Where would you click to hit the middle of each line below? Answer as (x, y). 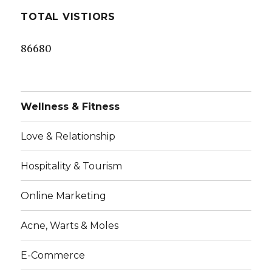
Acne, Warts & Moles (70, 225)
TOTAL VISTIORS (68, 17)
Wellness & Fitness (70, 106)
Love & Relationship (68, 136)
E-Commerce (53, 255)
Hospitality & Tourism (72, 166)
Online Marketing (64, 195)
